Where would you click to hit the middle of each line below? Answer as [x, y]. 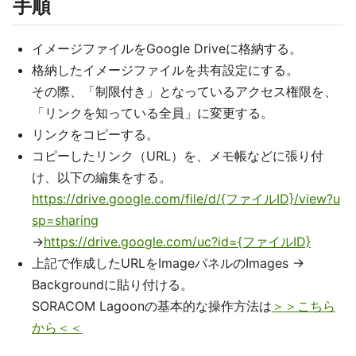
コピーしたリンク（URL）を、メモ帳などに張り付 [178, 156]
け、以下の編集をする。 [102, 177]
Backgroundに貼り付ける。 [112, 284]
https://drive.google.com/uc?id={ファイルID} [177, 242]
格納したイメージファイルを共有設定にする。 [165, 70]
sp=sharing [65, 220]
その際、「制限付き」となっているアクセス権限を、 [184, 91]
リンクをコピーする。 [95, 134]
